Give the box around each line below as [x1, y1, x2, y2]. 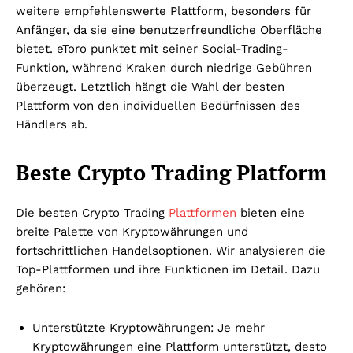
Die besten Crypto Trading [16, 205, 169, 220]
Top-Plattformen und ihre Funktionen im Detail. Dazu [16, 262, 320, 277]
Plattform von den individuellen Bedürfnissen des [16, 98, 300, 113]
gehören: [16, 281, 65, 295]
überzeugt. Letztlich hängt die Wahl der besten [16, 79, 284, 94]
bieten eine [236, 205, 305, 220]
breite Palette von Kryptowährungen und [16, 224, 248, 239]
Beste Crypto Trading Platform [16, 158, 327, 187]
